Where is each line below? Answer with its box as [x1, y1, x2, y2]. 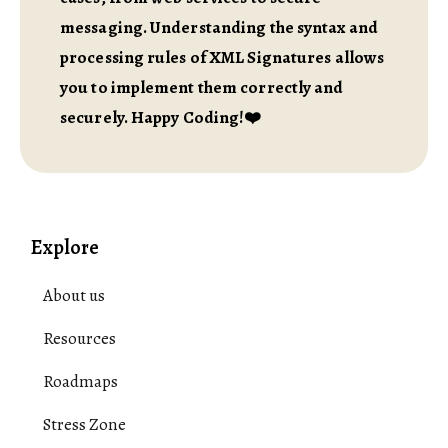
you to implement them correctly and [60, 75, 344, 99]
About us [43, 283, 105, 307]
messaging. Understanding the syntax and [60, 15, 378, 39]
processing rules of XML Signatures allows [60, 45, 385, 69]
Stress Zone [43, 412, 126, 436]
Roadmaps [43, 369, 118, 393]
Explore [31, 233, 99, 261]
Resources [43, 326, 116, 350]
